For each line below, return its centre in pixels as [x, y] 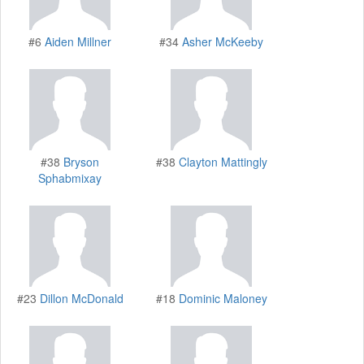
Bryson [81, 161]
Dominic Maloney [223, 298]
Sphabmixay [70, 178]
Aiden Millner [78, 41]
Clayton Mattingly [223, 161]
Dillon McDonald [81, 298]
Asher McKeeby [223, 41]
